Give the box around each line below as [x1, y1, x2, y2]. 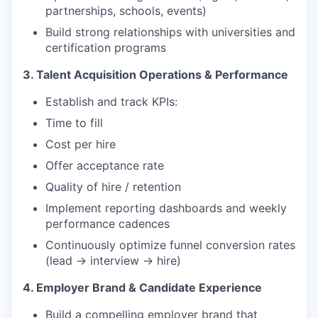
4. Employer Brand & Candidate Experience [23, 280, 262, 295]
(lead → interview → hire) [45, 253, 181, 268]
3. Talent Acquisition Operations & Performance [23, 67, 288, 82]
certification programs [45, 40, 166, 55]
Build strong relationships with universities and [45, 25, 295, 39]
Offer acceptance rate [45, 158, 164, 172]
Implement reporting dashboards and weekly [45, 201, 287, 215]
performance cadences [45, 216, 170, 231]
